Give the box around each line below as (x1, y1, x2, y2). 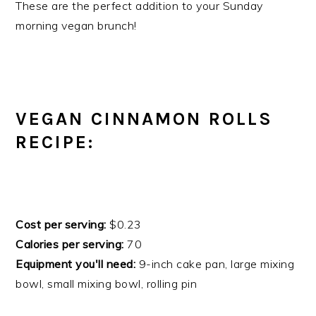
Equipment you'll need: (16, 257, 136, 272)
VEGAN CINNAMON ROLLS (16, 108, 274, 130)
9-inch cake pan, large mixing (135, 257, 295, 272)
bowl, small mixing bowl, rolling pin (16, 276, 197, 291)
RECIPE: (16, 131, 95, 154)
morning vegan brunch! (16, 18, 137, 33)
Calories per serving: (16, 237, 124, 252)
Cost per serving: (16, 217, 107, 232)
